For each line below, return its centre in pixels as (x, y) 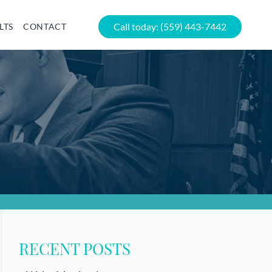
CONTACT (45, 26)
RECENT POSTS (75, 249)
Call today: (137, 26)
